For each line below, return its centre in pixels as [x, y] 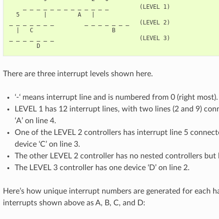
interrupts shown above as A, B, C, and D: [74, 203]
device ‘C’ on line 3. [47, 144]
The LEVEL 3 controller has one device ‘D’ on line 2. [102, 168]
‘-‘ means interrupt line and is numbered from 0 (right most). [116, 97]
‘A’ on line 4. [35, 121]
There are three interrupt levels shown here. [78, 74]
